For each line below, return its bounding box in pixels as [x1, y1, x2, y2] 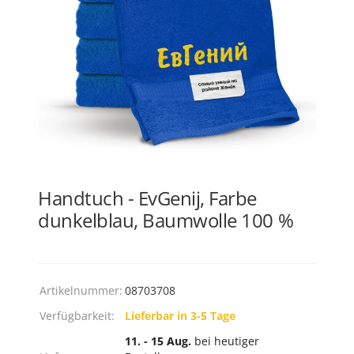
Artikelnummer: [40, 283, 122, 298]
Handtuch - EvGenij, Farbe [38, 185, 258, 211]
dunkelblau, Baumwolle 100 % [38, 207, 294, 233]
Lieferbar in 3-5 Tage [125, 308, 235, 323]
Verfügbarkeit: [40, 308, 115, 323]
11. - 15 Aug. [125, 333, 194, 348]
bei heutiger [194, 333, 259, 348]
